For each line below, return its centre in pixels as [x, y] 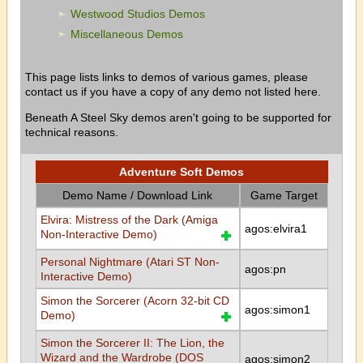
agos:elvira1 [275, 228]
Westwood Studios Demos [138, 14]
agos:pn [265, 269]
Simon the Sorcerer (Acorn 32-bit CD [135, 301]
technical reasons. [72, 132]
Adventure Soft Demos [181, 172]
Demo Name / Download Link [137, 195]
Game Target [284, 195]
